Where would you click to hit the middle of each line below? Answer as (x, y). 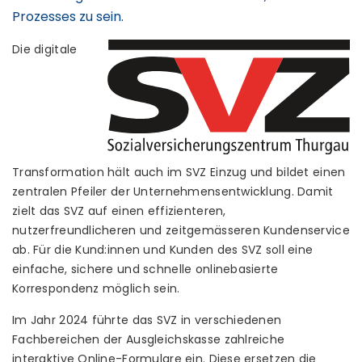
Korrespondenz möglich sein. (96, 288)
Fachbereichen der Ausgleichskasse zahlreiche (149, 339)
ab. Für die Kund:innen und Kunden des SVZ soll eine (163, 250)
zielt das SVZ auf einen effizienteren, (119, 211)
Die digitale (45, 49)
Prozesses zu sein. (68, 17)
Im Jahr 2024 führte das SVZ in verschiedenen (147, 320)
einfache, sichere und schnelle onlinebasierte (145, 269)
